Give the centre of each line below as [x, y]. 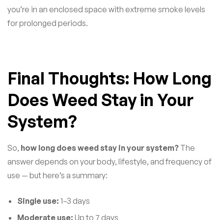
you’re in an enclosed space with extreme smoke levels [106, 10]
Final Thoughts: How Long [110, 78]
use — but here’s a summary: [57, 176]
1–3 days [74, 201]
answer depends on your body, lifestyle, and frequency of [110, 162]
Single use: [38, 201]
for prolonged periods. [48, 23]
